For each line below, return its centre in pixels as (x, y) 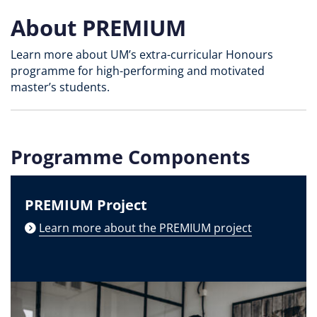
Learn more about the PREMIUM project (145, 227)
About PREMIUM (98, 27)
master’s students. (60, 87)
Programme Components (130, 156)
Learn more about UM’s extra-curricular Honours (142, 54)
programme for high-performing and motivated (138, 70)
